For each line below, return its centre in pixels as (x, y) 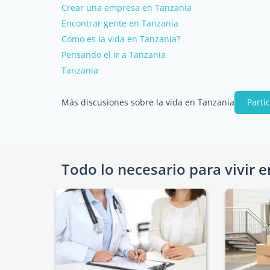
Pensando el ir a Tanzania (114, 54)
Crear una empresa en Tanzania (127, 7)
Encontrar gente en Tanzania (120, 23)
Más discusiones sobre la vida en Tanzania (148, 102)
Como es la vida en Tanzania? (121, 39)
